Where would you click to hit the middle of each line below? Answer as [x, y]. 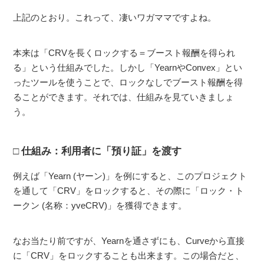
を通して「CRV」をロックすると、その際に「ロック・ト [129, 190]
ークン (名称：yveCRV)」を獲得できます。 [100, 205]
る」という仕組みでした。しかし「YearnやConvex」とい [128, 67]
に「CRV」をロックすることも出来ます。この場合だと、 [129, 255]
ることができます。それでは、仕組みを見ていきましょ [124, 97]
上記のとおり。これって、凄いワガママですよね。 [115, 17]
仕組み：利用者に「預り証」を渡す [102, 151]
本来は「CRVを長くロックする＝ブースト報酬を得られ [124, 52]
